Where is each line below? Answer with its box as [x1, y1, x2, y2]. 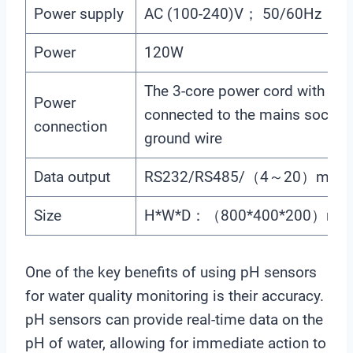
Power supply [33, 4, 124, 23]
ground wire [143, 128, 222, 147]
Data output [33, 167, 110, 186]
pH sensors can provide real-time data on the [25, 310, 323, 329]
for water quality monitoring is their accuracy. [25, 286, 324, 305]
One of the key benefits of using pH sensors [25, 262, 317, 281]
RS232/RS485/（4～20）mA [143, 167, 339, 186]
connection [33, 117, 107, 136]
